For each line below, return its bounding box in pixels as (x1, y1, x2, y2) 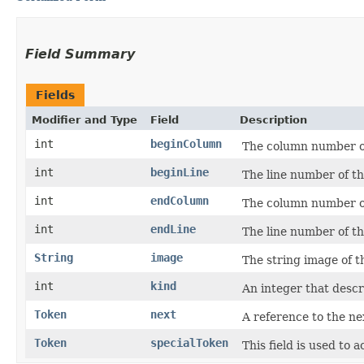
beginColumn (150, 137, 222, 150)
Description (240, 114, 307, 126)
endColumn (150, 194, 209, 207)
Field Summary (25, 46, 135, 62)
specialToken (150, 336, 228, 349)
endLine (150, 223, 196, 236)
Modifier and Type (32, 114, 137, 126)
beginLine (150, 166, 209, 179)
